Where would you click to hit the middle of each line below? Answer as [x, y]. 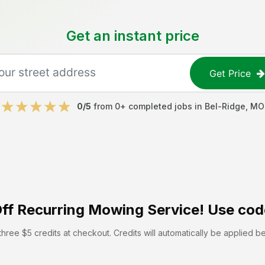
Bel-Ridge [225, 106]
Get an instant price [132, 36]
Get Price [230, 73]
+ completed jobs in [162, 106]
